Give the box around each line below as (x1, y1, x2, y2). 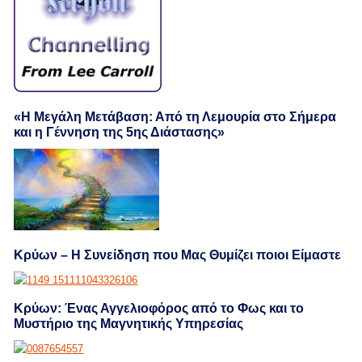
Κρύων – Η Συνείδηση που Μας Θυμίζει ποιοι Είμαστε (14, 248, 342, 263)
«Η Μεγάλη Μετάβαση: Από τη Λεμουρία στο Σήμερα (14, 110, 337, 124)
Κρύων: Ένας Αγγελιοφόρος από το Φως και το (14, 301, 305, 316)
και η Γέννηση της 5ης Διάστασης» (14, 125, 225, 140)
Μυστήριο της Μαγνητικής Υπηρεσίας (14, 317, 244, 331)
